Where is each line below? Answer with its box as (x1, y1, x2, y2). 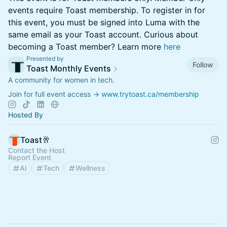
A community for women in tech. (8, 75, 115, 84)
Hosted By (8, 110, 43, 119)
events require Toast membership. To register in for (8, 5, 205, 15)
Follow (193, 60, 213, 69)
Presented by (26, 55, 64, 62)
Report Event (8, 153, 51, 162)
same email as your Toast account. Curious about (8, 29, 198, 40)
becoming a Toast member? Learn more (8, 42, 161, 52)
